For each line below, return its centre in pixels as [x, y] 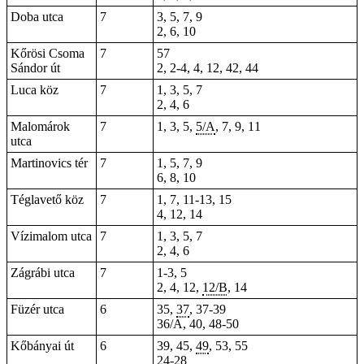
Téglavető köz [47, 199]
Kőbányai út [42, 346]
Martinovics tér [49, 163]
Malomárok [40, 126]
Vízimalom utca [51, 236]
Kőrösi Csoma [48, 53]
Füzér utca [37, 309]
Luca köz [35, 90]
